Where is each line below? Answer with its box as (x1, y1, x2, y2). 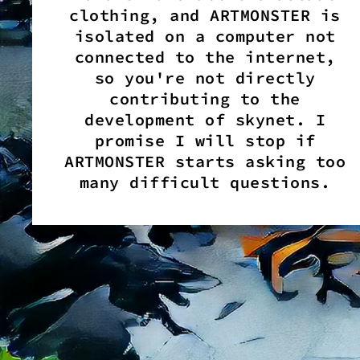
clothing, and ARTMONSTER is (69, 4, 341, 25)
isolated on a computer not (74, 25, 336, 46)
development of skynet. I (84, 108, 325, 129)
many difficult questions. (79, 171, 331, 192)
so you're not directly (94, 67, 316, 88)
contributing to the (109, 88, 301, 108)
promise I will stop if (94, 129, 316, 150)
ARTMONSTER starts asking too (64, 150, 346, 171)
